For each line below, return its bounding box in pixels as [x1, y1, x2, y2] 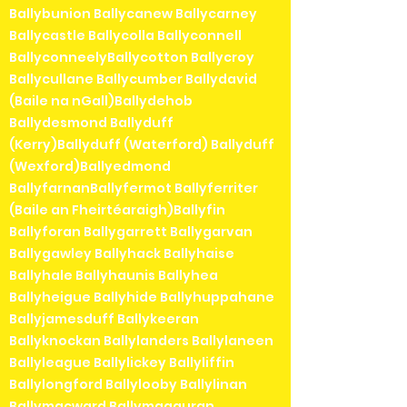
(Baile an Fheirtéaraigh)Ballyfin [9, 201, 225, 220]
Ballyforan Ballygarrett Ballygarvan [9, 223, 253, 242]
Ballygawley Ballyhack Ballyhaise [9, 244, 234, 263]
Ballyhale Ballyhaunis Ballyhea [9, 266, 218, 285]
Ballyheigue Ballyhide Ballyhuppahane [9, 288, 274, 307]
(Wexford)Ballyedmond [9, 157, 171, 176]
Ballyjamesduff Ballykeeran [9, 310, 199, 329]
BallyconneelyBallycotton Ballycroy [9, 48, 254, 67]
